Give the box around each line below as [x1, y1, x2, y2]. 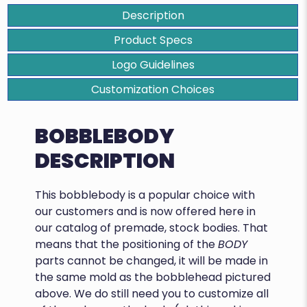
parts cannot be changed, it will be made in [35, 253, 269, 269]
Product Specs [113, 32, 193, 49]
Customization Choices [91, 82, 214, 98]
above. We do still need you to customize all [35, 286, 269, 302]
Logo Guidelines [111, 57, 195, 73]
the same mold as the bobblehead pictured [35, 269, 271, 286]
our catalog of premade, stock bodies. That [35, 220, 269, 236]
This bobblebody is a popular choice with [35, 187, 256, 204]
